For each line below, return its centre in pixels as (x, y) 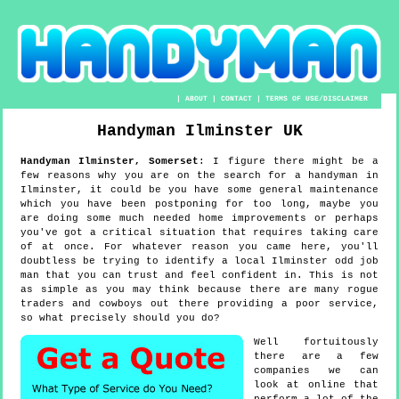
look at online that (316, 385)
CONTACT (237, 98)
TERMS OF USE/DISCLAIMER (317, 98)
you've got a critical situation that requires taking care (199, 233)
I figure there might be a (296, 162)
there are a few (316, 357)
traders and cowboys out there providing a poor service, (199, 304)
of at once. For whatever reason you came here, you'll (199, 247)
